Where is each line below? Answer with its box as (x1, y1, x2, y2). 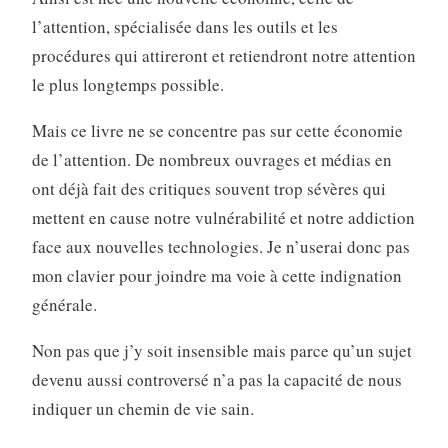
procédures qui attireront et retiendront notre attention (31, 44, 416, 68)
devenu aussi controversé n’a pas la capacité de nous (31, 368, 402, 392)
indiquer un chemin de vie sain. (31, 397, 254, 421)
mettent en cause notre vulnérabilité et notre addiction (31, 206, 415, 230)
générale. (31, 293, 97, 317)
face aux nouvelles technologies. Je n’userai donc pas (31, 235, 410, 259)
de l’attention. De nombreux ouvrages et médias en (31, 148, 392, 172)
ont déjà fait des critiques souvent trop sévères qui (31, 177, 386, 201)
